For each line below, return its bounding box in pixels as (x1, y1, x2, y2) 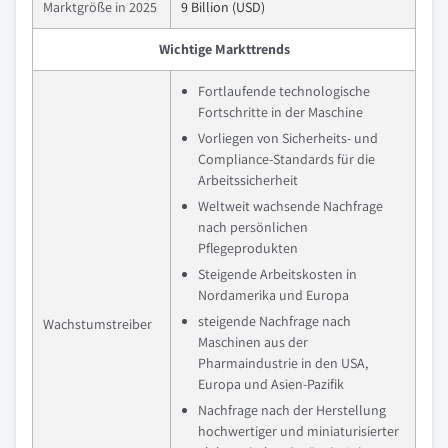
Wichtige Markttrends (158, 40, 290, 58)
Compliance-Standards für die (198, 150, 375, 168)
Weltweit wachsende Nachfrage (198, 197, 383, 215)
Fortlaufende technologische (198, 82, 370, 100)
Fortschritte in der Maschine (198, 103, 363, 121)
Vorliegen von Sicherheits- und (198, 129, 378, 147)
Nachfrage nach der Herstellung (198, 401, 386, 419)
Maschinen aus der (198, 333, 308, 351)
